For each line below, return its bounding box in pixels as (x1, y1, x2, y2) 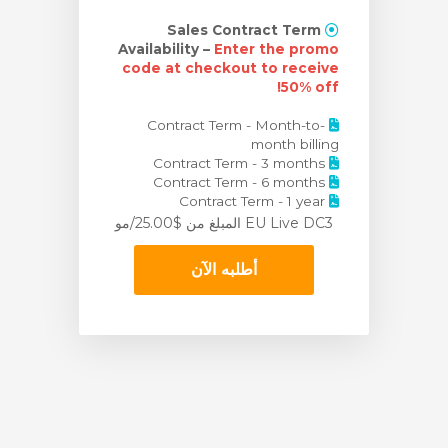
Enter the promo (213, 40, 339, 57)
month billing (250, 135, 339, 152)
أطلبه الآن (191, 259, 257, 279)
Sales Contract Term (166, 21, 321, 38)
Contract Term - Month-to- (146, 116, 325, 133)
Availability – (117, 40, 214, 57)
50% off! (280, 78, 339, 95)
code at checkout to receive (121, 59, 339, 76)
